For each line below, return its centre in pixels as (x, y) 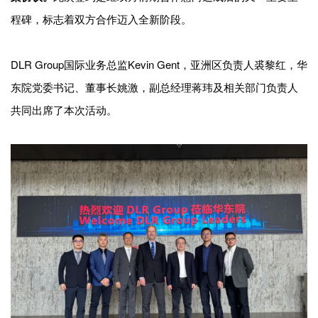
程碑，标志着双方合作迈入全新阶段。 (101, 18)
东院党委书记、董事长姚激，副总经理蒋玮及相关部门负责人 (154, 87)
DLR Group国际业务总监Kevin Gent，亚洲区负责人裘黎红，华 (159, 64)
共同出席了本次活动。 (64, 109)
